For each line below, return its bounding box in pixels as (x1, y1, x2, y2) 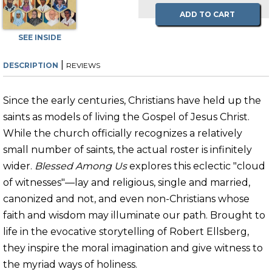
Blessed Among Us (35, 160, 127, 172)
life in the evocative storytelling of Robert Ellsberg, (3, 226, 249, 238)
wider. (3, 160, 35, 172)
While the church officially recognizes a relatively (3, 127, 242, 140)
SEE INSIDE (18, 33, 61, 42)
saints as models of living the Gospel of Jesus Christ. (3, 111, 250, 123)
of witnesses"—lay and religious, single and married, (3, 177, 250, 189)
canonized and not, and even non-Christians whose (3, 193, 250, 205)
